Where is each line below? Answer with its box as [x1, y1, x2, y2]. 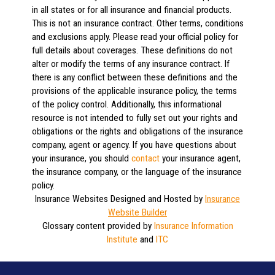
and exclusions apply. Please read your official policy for [31, 31, 238, 42]
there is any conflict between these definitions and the [31, 72, 238, 83]
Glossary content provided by [42, 220, 154, 231]
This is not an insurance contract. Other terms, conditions [31, 18, 244, 29]
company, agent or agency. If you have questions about [31, 139, 236, 150]
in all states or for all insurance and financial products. [31, 4, 231, 15]
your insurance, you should [31, 153, 131, 164]
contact [131, 153, 160, 164]
